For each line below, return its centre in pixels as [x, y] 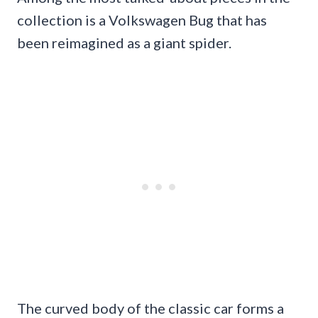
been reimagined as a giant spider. [124, 42]
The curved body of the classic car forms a [150, 308]
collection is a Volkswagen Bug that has [142, 20]
